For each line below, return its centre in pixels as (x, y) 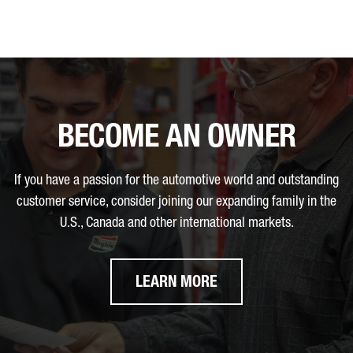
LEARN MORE (176, 284)
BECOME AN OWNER (176, 139)
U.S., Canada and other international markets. (176, 224)
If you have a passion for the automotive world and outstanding (176, 181)
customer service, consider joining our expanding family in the (176, 203)
